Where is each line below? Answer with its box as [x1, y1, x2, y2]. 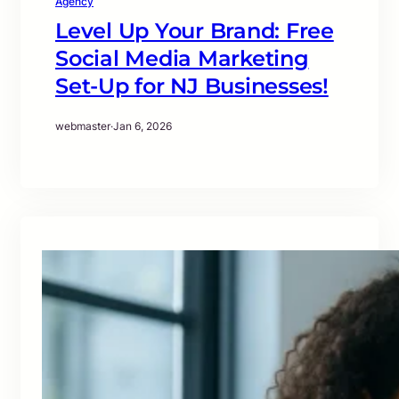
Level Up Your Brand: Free [55, 18, 334, 45]
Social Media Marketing [55, 45, 309, 72]
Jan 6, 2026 [113, 119, 172, 134]
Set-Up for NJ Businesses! [55, 73, 329, 100]
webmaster [55, 119, 110, 134]
